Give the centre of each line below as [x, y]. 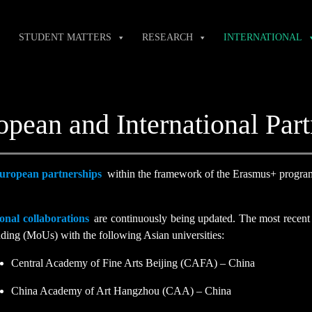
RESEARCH [167, 37]
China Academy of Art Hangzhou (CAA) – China [121, 291]
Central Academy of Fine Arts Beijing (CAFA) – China [133, 263]
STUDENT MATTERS [65, 37]
